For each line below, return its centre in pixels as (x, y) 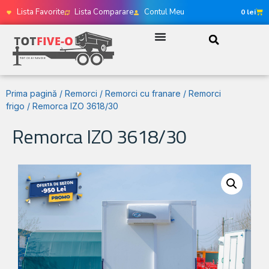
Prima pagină (32, 94)
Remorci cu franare (143, 94)
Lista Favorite (40, 12)
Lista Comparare (104, 12)
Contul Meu (164, 12)
